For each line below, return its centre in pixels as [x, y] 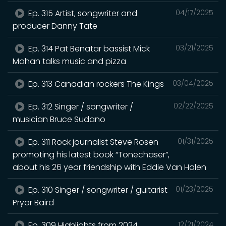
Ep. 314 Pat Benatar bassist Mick [88, 48]
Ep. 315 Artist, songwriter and [82, 13]
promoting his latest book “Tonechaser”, [91, 154]
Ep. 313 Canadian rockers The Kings [95, 84]
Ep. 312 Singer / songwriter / [80, 106]
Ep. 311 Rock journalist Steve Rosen [93, 142]
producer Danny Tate [55, 26]
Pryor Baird [33, 202]
